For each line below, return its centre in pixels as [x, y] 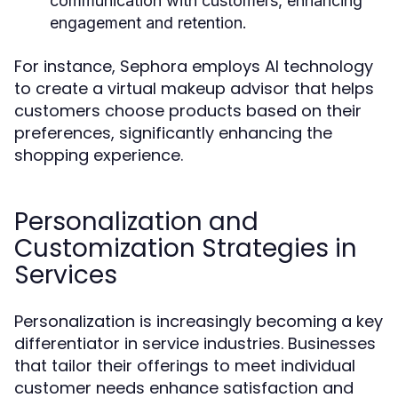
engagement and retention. [148, 23]
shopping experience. [99, 155]
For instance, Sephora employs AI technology [194, 66]
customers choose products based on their [188, 111]
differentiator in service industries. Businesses [195, 343]
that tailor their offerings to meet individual [185, 366]
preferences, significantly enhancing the [173, 133]
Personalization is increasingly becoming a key [199, 321]
